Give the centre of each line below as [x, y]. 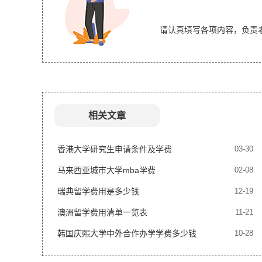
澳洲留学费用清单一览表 [102, 212]
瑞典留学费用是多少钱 [98, 191]
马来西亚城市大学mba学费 [106, 170]
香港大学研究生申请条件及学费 [115, 149]
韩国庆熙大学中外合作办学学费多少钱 [127, 233]
